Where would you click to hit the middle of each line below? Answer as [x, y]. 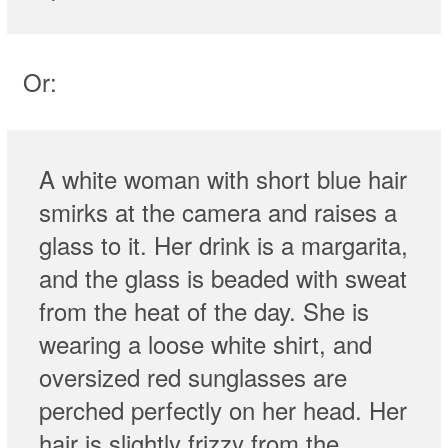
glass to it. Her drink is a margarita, [223, 245]
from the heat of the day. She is [203, 311]
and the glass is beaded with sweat [222, 278]
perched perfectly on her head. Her [222, 410]
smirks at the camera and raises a [217, 212]
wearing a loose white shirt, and [205, 344]
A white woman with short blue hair [222, 179]
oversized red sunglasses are [192, 377]
